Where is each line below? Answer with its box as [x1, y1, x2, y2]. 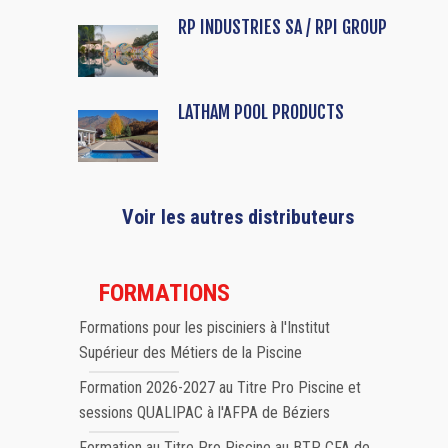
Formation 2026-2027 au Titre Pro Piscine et [79, 378, 361, 398]
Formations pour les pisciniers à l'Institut [79, 318, 330, 338]
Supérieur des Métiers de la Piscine [79, 343, 302, 363]
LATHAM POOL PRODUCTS [178, 101, 344, 124]
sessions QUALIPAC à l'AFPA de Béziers [79, 403, 330, 423]
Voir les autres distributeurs [121, 205, 354, 230]
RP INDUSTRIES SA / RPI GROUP [178, 16, 387, 39]
